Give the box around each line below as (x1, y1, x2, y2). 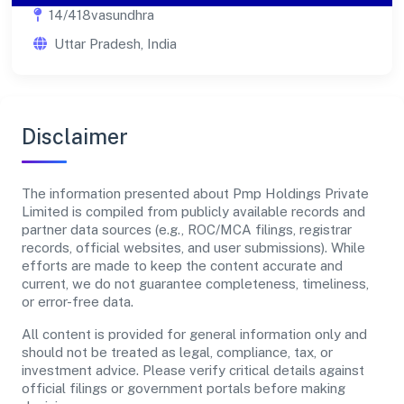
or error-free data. (22, 294, 133, 310)
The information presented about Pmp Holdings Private (22, 186, 369, 202)
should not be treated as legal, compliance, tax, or (22, 344, 333, 361)
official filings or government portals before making (22, 381, 345, 397)
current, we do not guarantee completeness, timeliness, (22, 276, 369, 292)
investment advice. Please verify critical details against (22, 363, 364, 379)
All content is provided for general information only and (22, 326, 367, 343)
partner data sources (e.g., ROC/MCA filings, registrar (22, 222, 352, 238)
